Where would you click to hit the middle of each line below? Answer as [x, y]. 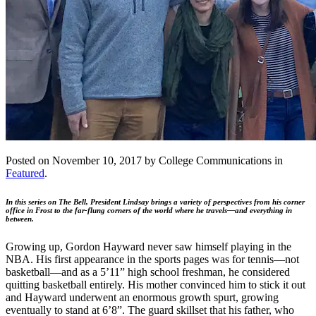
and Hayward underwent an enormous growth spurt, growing [142, 297]
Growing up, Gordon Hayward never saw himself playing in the [148, 246]
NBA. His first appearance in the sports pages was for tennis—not [152, 259]
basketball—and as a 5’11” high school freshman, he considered [148, 272]
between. [20, 218]
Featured [25, 173]
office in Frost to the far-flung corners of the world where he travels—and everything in [149, 210]
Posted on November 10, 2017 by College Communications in [144, 160]
